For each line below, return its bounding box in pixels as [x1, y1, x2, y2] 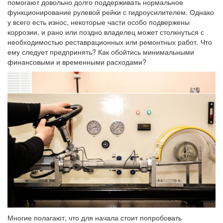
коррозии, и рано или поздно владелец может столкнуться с [7, 27, 204, 37]
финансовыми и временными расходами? [7, 57, 146, 67]
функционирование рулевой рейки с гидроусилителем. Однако [7, 7, 214, 17]
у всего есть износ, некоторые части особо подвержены [7, 17, 190, 27]
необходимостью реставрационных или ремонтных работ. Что [7, 37, 212, 47]
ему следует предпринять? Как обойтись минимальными [7, 47, 194, 57]
